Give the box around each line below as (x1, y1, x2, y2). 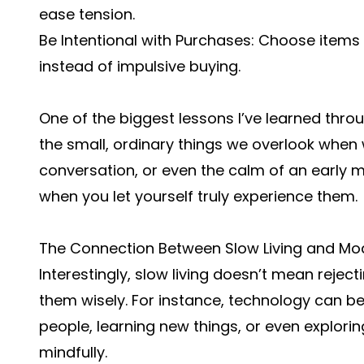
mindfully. (39, 342, 107, 362)
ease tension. (39, 4, 135, 24)
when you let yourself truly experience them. (39, 186, 357, 206)
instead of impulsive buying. (39, 56, 240, 76)
